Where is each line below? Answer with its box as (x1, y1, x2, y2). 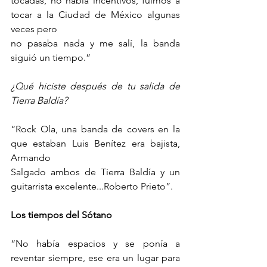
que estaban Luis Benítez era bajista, (11, 138, 180, 150)
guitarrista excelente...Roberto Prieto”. (11, 181, 173, 193)
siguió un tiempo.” (11, 52, 91, 64)
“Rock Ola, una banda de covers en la (11, 123, 180, 135)
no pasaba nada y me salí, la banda (11, 38, 180, 49)
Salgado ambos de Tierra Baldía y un (11, 166, 180, 178)
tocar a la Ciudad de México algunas (11, 9, 180, 21)
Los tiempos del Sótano (11, 209, 112, 221)
